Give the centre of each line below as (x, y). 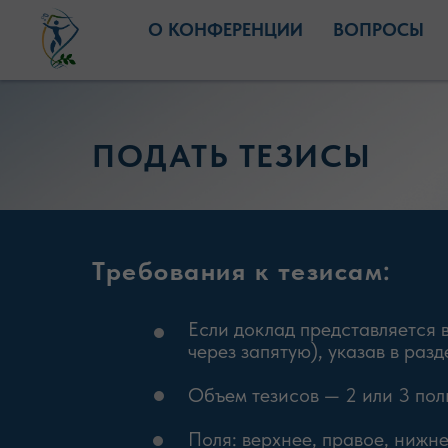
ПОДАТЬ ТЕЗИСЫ (232, 156)
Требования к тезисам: (242, 270)
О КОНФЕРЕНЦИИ (225, 29)
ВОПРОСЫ (378, 29)
